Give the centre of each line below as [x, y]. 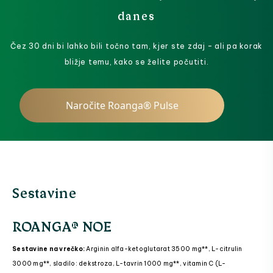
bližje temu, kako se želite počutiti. [136, 62]
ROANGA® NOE [62, 226]
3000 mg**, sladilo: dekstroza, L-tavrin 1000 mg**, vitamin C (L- [119, 264]
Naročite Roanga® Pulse [122, 106]
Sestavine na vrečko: [49, 249]
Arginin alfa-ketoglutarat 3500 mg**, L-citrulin [164, 249]
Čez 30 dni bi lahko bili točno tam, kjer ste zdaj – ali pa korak [136, 46]
